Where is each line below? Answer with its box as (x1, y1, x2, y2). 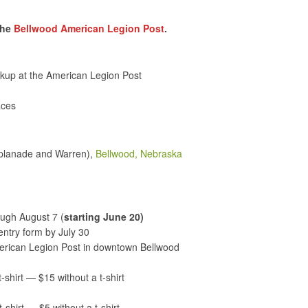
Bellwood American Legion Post (14, 21, 164, 36)
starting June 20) (64, 210, 144, 224)
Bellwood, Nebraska (96, 146, 182, 161)
